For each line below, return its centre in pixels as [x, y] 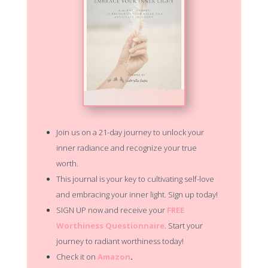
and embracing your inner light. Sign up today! [137, 195]
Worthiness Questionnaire [110, 226]
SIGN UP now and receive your [111, 210]
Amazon [114, 257]
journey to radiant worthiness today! [120, 241]
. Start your [183, 226]
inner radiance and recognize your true [126, 148]
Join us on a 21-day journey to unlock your [130, 133]
